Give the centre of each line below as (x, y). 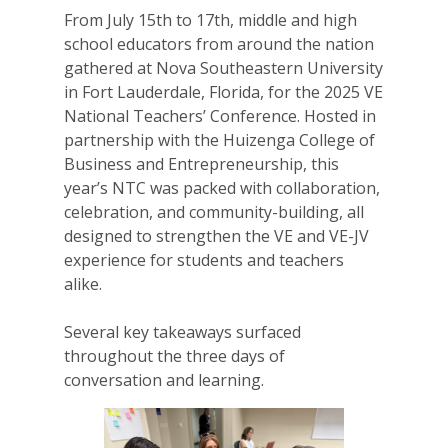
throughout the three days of (174, 356)
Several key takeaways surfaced (182, 332)
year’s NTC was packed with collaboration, (222, 188)
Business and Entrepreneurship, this (201, 164)
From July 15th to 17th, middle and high (210, 20)
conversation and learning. (164, 380)
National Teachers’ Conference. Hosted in (220, 116)
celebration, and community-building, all (214, 212)
